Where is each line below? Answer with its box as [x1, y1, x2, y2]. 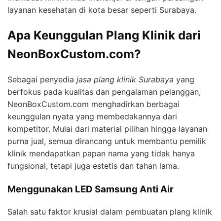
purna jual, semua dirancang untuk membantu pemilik [7, 136, 206, 147]
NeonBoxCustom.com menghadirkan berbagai [7, 99, 180, 110]
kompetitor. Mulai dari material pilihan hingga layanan [7, 124, 207, 134]
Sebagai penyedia [7, 74, 76, 85]
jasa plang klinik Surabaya [76, 74, 174, 85]
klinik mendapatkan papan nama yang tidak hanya [7, 148, 195, 159]
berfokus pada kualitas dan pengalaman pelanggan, [7, 87, 201, 97]
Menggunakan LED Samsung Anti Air [7, 184, 174, 195]
